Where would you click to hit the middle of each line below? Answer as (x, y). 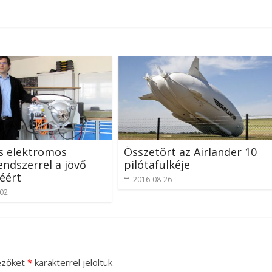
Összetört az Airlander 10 (190, 151)
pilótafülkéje (157, 164)
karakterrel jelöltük (72, 262)
